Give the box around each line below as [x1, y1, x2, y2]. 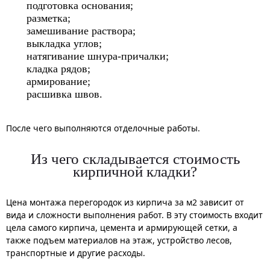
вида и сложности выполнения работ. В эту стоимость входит [6, 209, 263, 221]
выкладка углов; [27, 37, 102, 49]
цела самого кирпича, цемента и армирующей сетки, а [6, 221, 237, 233]
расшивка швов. [27, 87, 102, 100]
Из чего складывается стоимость [30, 150, 240, 167]
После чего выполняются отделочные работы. [6, 122, 200, 134]
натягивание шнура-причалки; [27, 49, 169, 62]
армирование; [27, 75, 90, 87]
